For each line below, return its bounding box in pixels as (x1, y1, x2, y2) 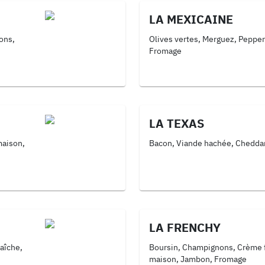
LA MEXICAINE (149, 11, 233, 27)
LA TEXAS (149, 115, 204, 131)
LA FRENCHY (149, 219, 221, 235)
